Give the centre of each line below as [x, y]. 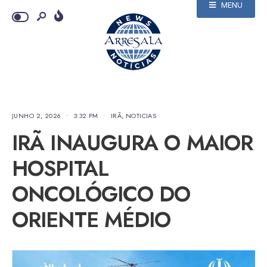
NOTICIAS [141, 116]
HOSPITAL [60, 168]
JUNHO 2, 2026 [37, 116]
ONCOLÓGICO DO [101, 194]
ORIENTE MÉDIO [91, 220]
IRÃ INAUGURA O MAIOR [133, 143]
